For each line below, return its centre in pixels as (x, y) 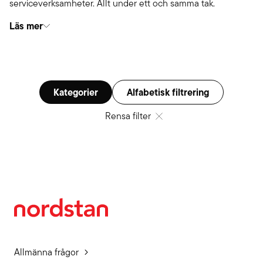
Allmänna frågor (46, 252)
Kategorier (76, 92)
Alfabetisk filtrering (168, 92)
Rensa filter (128, 116)
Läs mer (26, 26)
